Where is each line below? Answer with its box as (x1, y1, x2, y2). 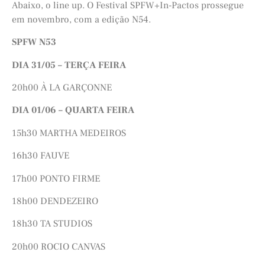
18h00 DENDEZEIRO (12, 195, 98, 207)
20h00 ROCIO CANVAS (12, 240, 105, 253)
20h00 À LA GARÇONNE (12, 81, 112, 93)
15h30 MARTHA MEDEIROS (12, 127, 126, 139)
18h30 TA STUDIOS (12, 218, 92, 230)
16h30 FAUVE (12, 150, 69, 162)
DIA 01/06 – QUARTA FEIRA (12, 104, 134, 117)
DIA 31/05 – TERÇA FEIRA (12, 59, 126, 71)
